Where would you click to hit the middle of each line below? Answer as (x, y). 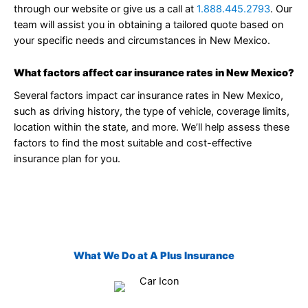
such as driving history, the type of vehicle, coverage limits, (152, 111)
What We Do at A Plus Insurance (154, 255)
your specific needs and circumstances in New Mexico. (142, 41)
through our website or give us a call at (105, 9)
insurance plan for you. (67, 158)
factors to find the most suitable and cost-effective (133, 143)
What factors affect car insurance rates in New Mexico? (154, 73)
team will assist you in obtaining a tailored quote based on (149, 25)
